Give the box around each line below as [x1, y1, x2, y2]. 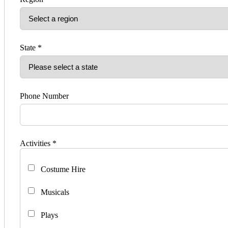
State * [20, 43, 42, 52]
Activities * [20, 139, 56, 148]
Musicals [39, 188, 69, 197]
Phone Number [20, 92, 69, 101]
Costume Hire [39, 165, 85, 174]
